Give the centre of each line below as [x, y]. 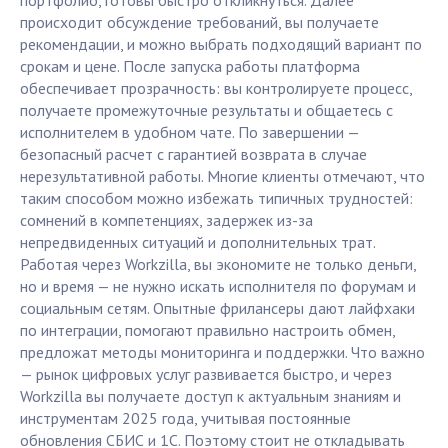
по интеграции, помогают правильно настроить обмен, [207, 330]
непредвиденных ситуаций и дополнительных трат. [197, 242]
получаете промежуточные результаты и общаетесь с [206, 110]
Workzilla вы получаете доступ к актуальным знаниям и [210, 396]
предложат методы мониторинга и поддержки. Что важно [222, 352]
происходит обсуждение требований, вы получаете [199, 22]
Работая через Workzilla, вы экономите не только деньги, [218, 264]
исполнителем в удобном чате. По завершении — [189, 132]
